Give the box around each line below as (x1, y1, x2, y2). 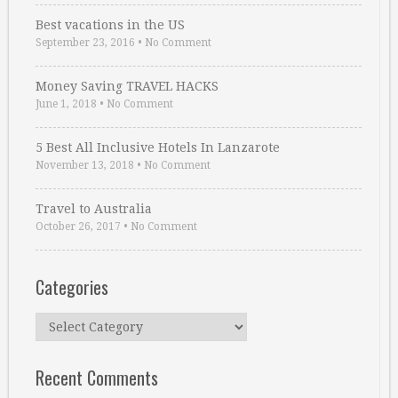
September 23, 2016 (36, 36, 135, 49)
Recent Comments (36, 363, 158, 391)
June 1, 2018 (36, 97, 97, 110)
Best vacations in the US (36, 17, 185, 32)
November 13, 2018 (36, 158, 134, 171)
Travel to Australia (36, 201, 152, 216)
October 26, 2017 (36, 219, 121, 233)
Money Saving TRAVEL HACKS (36, 78, 219, 93)
